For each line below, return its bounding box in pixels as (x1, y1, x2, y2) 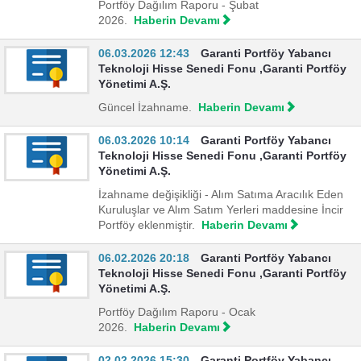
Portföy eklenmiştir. (98, 219, 195, 231)
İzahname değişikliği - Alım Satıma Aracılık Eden (98, 189, 343, 201)
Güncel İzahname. (98, 102, 192, 114)
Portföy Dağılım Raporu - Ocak (98, 306, 255, 318)
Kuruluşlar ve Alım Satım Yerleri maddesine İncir (98, 204, 343, 216)
